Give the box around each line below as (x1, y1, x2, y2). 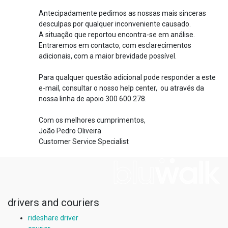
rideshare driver (28, 214, 78, 222)
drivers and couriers (8, 196, 99, 209)
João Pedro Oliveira (39, 126, 101, 135)
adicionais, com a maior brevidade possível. (39, 51, 178, 60)
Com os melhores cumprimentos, (39, 116, 146, 124)
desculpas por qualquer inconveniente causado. (39, 19, 191, 28)
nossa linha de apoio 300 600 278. (39, 94, 147, 103)
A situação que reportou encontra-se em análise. (39, 30, 195, 39)
